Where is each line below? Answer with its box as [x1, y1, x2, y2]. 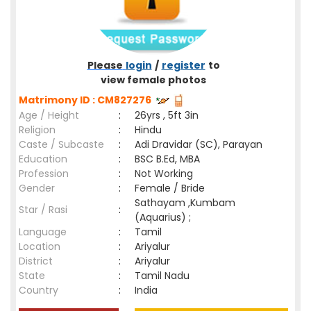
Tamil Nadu [135, 269, 190, 283]
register [161, 58, 205, 72]
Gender [19, 181, 55, 195]
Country [19, 283, 58, 297]
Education [19, 152, 67, 166]
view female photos [101, 73, 206, 87]
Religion [19, 123, 56, 137]
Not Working [135, 167, 193, 180]
